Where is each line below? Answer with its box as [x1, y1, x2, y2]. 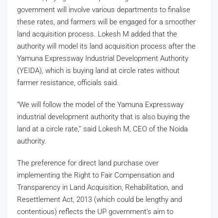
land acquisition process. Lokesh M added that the [17, 29, 177, 38]
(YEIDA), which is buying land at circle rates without [17, 66, 180, 75]
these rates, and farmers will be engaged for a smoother [17, 17, 196, 26]
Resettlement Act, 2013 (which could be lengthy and [17, 195, 182, 204]
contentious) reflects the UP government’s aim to [17, 207, 173, 216]
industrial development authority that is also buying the [17, 112, 190, 121]
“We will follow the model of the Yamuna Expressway [17, 100, 183, 109]
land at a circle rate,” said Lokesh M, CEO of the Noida [17, 124, 188, 133]
